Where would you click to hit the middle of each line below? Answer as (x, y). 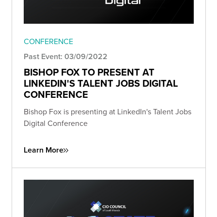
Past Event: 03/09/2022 (66, 57)
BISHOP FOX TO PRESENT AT (89, 72)
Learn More (44, 150)
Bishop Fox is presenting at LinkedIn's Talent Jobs (108, 112)
